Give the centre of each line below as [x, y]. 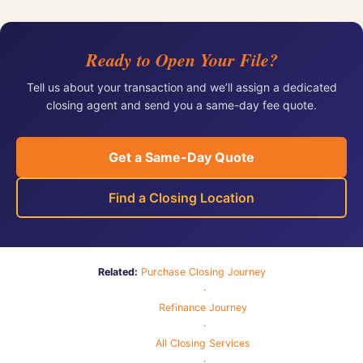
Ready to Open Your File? [181, 59]
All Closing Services [203, 343]
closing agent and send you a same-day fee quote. [181, 105]
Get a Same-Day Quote [181, 157]
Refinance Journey [203, 307]
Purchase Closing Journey [203, 271]
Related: [117, 271]
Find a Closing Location [181, 197]
